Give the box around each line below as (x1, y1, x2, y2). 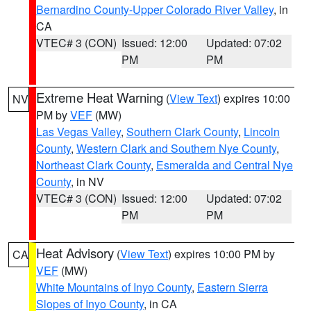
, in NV (71, 174, 104, 190)
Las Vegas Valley (36, 124, 121, 140)
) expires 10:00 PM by (168, 246, 275, 262)
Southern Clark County (126, 124, 238, 140)
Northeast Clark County (36, 157, 151, 173)
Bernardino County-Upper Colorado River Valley (36, 1, 274, 17)
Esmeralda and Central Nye (156, 157, 293, 173)
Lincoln (244, 124, 280, 140)
